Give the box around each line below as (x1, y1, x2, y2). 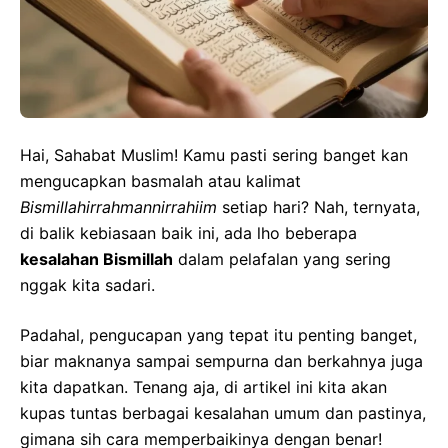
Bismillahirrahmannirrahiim (20, 197, 217, 218)
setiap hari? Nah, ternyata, (217, 197, 420, 218)
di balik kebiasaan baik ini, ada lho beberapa (20, 223, 357, 244)
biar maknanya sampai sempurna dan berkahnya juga (20, 351, 423, 372)
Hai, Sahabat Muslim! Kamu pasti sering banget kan (20, 145, 408, 166)
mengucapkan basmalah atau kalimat (20, 171, 301, 192)
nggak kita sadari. (20, 275, 155, 296)
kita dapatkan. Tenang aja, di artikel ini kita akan (20, 377, 387, 398)
